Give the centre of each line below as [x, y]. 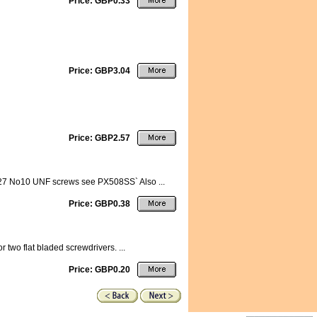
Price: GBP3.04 [99, 71]
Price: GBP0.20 [99, 270]
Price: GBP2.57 [99, 138]
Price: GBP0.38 [99, 204]
